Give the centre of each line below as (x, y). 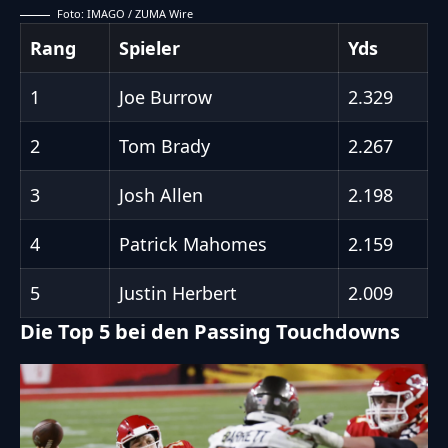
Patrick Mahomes (193, 244)
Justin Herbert (178, 293)
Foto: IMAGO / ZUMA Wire (125, 14)
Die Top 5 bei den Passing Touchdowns (210, 332)
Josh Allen (161, 195)
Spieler (149, 48)
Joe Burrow (165, 97)
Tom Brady (164, 146)
